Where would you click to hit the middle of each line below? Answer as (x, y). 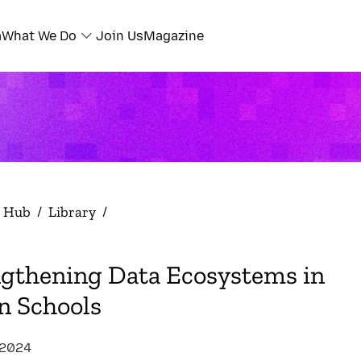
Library (72, 212)
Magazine (174, 36)
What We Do (39, 36)
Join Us (120, 36)
